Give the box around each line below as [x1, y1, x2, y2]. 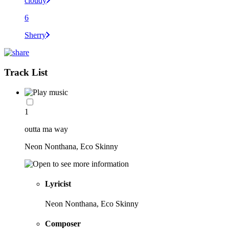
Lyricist [45, 179, 71, 188]
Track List [4, 66, 48, 78]
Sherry [25, 31, 46, 40]
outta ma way [25, 124, 68, 133]
